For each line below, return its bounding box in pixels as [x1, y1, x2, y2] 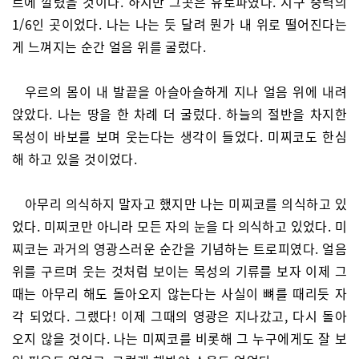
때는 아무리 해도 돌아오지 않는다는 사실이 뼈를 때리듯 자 [12, 284, 347, 303]
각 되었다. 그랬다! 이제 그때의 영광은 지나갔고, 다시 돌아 [12, 306, 347, 325]
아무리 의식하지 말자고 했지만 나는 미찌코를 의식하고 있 [25, 194, 347, 213]
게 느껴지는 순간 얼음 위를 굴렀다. [12, 37, 206, 56]
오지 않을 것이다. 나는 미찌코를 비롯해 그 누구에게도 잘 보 [12, 329, 347, 348]
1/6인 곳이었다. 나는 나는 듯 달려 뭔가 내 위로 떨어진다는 [12, 14, 347, 34]
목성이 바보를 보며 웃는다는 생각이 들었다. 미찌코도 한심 [12, 127, 347, 146]
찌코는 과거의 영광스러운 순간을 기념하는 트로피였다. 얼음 [12, 239, 347, 258]
